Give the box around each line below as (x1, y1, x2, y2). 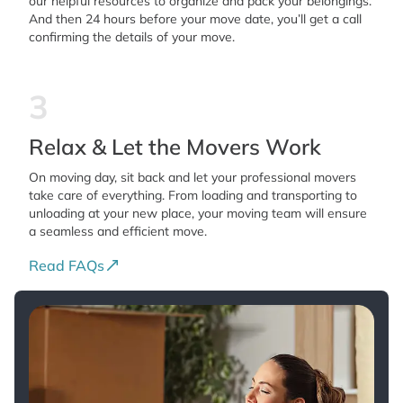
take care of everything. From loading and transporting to (29, 187, 357, 204)
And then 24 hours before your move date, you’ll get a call (29, 11, 362, 28)
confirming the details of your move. (29, 29, 235, 46)
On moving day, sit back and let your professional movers (29, 169, 356, 186)
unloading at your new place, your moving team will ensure (29, 205, 367, 222)
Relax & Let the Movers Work (29, 133, 321, 161)
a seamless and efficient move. (29, 223, 207, 240)
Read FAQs (29, 256, 104, 275)
